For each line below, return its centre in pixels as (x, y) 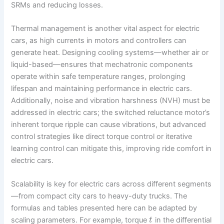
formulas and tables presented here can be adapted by (104, 208)
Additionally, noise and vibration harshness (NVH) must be (111, 101)
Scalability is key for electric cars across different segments (111, 184)
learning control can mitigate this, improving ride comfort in (111, 149)
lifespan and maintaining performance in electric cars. (102, 89)
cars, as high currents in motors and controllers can (99, 41)
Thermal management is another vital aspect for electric (105, 29)
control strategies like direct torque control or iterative (102, 137)
